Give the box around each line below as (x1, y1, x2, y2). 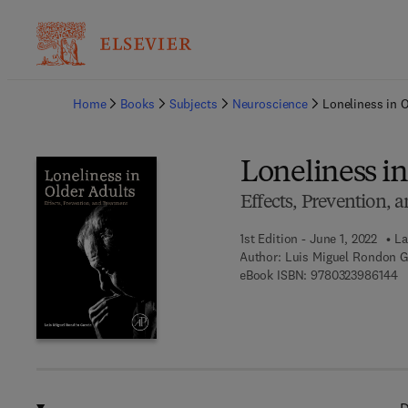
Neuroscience (231, 96, 308, 112)
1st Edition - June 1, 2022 (239, 230, 378, 247)
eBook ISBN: (239, 267, 308, 283)
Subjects (168, 96, 218, 112)
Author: (239, 249, 281, 265)
